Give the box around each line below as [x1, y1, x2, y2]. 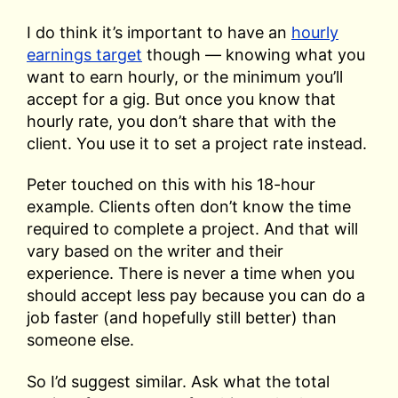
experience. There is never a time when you [27, 264, 354, 283]
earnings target [27, 44, 142, 64]
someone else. [27, 330, 134, 350]
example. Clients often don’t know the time [27, 197, 351, 217]
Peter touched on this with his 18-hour [27, 175, 315, 195]
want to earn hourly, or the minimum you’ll [27, 67, 343, 86]
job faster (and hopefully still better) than [27, 308, 337, 328]
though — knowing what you [142, 44, 365, 64]
